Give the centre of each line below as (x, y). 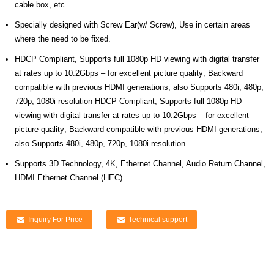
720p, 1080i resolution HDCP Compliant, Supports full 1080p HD (128, 101)
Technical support (157, 220)
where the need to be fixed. (63, 39)
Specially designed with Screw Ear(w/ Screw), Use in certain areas (132, 25)
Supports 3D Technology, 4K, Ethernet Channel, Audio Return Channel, (140, 164)
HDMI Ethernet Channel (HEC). (70, 178)
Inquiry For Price (55, 220)
